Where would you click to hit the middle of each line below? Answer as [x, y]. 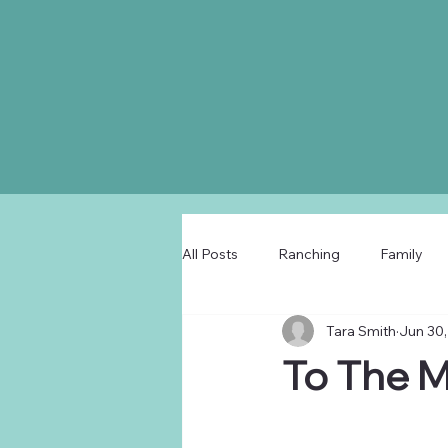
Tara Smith [361, 330]
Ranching [309, 253]
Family [401, 253]
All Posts [210, 253]
